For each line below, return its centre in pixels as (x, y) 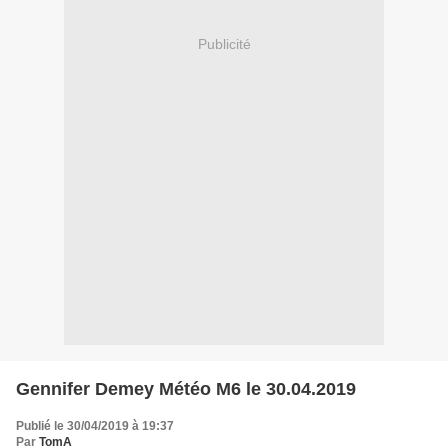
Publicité (224, 44)
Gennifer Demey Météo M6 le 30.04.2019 (186, 388)
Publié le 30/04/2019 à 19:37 (95, 425)
